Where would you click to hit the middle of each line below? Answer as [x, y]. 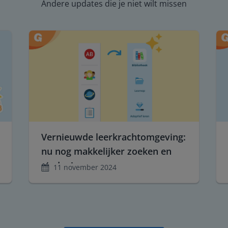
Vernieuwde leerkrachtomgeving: [113, 137]
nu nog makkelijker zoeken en [106, 151]
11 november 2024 [85, 167]
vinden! [57, 166]
